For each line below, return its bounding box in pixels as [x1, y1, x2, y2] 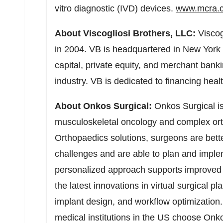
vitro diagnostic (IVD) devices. [55, 3, 176, 13]
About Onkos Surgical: [55, 101, 154, 111]
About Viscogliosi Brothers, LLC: [55, 28, 196, 38]
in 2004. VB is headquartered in [55, 44, 183, 54]
